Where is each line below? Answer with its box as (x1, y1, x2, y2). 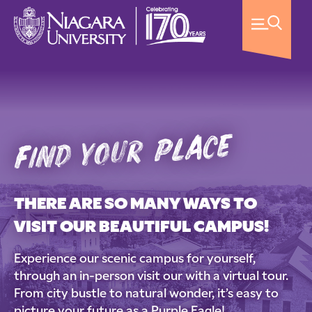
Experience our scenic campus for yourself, (14, 253, 256, 265)
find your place (13, 133, 232, 175)
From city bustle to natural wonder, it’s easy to (14, 288, 279, 300)
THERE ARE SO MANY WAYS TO (14, 197, 257, 213)
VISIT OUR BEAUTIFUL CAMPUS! (14, 220, 269, 236)
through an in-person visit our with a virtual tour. (14, 271, 288, 283)
